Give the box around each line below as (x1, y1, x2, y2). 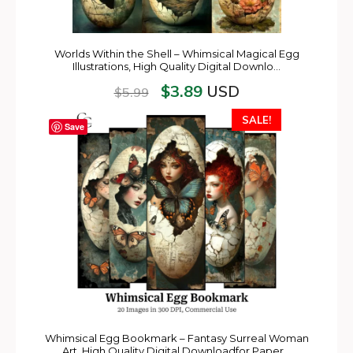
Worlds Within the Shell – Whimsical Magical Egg (54, 47, 299, 60)
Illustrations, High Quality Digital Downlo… (72, 60, 281, 72)
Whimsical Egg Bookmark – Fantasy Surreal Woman (44, 332, 309, 344)
